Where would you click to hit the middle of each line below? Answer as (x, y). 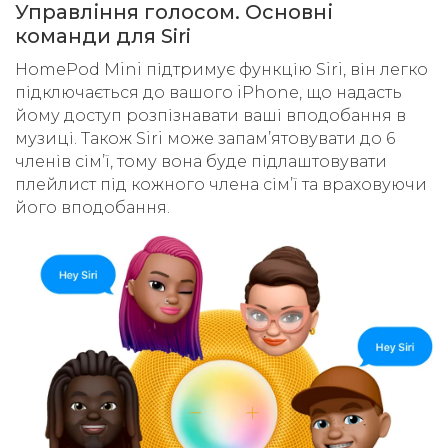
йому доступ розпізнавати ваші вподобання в (210, 116)
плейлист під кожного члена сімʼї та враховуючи (221, 185)
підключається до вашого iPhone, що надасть (208, 93)
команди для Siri (103, 36)
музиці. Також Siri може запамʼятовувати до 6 (205, 139)
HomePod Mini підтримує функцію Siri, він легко (221, 70)
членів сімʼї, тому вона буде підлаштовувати (201, 162)
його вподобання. (94, 208)
